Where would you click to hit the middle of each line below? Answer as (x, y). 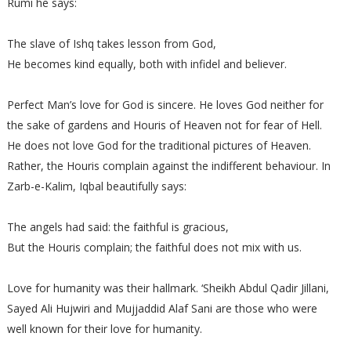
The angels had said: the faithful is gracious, (118, 227)
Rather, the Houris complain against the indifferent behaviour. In (168, 166)
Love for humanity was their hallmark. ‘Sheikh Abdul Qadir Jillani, (168, 288)
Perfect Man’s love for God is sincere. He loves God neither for (165, 105)
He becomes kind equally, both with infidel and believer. (147, 64)
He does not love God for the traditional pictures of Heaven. (159, 145)
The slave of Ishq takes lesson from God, (111, 43)
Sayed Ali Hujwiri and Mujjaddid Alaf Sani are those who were (162, 308)
